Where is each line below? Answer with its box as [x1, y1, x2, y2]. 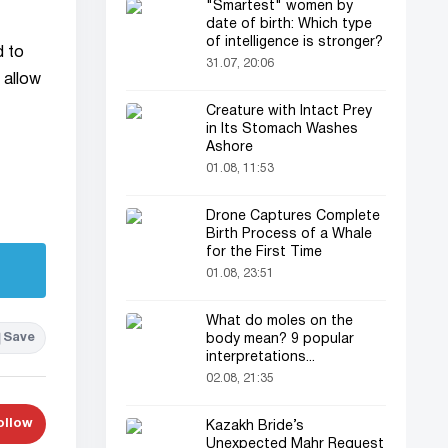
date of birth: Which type [206, 18, 372, 31]
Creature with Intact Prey [206, 105, 372, 118]
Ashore [206, 141, 253, 154]
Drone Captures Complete [206, 210, 380, 223]
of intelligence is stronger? [206, 36, 383, 49]
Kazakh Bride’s [206, 420, 304, 433]
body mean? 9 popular [206, 333, 354, 346]
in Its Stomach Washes [206, 123, 358, 136]
